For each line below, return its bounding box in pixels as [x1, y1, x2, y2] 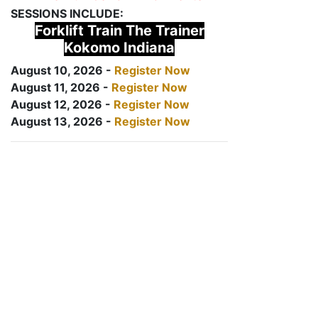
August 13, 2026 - [11, 114, 114, 128]
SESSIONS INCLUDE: [11, 6, 124, 21]
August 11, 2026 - [11, 80, 111, 94]
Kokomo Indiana [64, 39, 175, 56]
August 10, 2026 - [11, 63, 114, 77]
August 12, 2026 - [11, 97, 114, 111]
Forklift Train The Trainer [34, 22, 204, 39]
